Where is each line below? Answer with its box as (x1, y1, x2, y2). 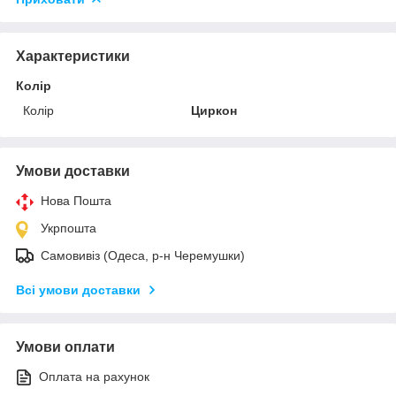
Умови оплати (16, 339, 115, 354)
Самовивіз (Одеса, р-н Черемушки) (41, 247, 245, 263)
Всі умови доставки (16, 282, 141, 297)
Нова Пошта (41, 193, 111, 208)
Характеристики (16, 48, 130, 64)
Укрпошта (41, 220, 96, 235)
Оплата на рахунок (39, 369, 149, 384)
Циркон (191, 103, 238, 118)
